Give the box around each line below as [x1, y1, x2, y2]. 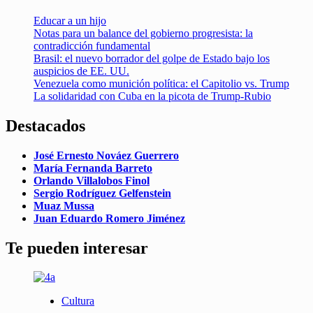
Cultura [61, 295, 94, 307]
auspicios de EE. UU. [34, 64, 129, 77]
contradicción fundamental [34, 39, 150, 52]
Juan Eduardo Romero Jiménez [34, 212, 185, 224]
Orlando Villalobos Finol [34, 174, 150, 187]
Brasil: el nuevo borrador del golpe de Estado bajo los [34, 52, 270, 64]
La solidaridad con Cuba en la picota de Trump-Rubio [34, 89, 271, 102]
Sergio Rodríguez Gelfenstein [34, 187, 171, 199]
